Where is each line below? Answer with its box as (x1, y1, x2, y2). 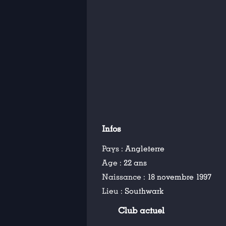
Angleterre (125, 144, 164, 154)
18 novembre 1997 (147, 172, 211, 182)
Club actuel (118, 206, 165, 216)
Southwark (125, 186, 163, 196)
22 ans (124, 158, 147, 168)
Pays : (102, 144, 125, 154)
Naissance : (102, 172, 147, 182)
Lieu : (102, 186, 125, 196)
